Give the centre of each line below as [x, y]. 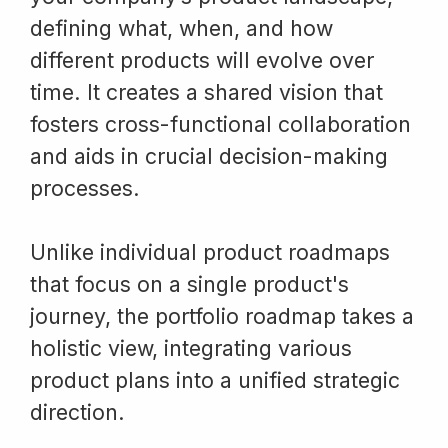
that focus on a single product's [189, 284]
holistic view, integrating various [191, 348]
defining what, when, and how [181, 28]
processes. [85, 188]
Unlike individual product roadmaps [210, 252]
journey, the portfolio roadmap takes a [222, 316]
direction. [77, 412]
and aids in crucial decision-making [209, 156]
